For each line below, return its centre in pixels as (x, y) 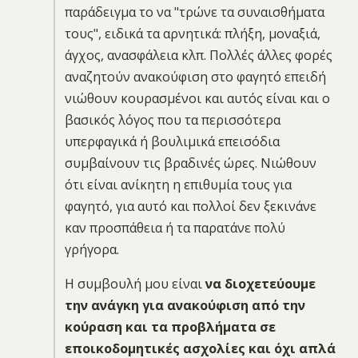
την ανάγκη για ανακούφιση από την (185, 305)
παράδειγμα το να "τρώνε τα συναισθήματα (194, 12)
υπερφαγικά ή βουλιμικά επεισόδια (172, 141)
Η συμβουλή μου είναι (135, 283)
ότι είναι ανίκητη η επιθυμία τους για (178, 184)
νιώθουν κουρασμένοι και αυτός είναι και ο (197, 98)
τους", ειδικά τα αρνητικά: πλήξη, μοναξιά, (192, 33)
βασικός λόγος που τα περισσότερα (172, 119)
